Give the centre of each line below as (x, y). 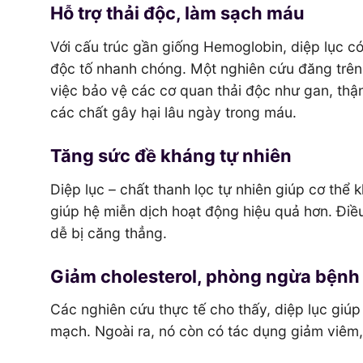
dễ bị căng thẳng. (109, 233)
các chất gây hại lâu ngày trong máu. (173, 113)
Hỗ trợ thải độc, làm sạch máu (177, 13)
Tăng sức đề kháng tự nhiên (171, 156)
